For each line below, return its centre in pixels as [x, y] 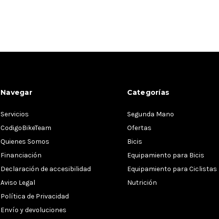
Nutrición [142, 183]
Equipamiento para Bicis [165, 155]
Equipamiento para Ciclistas [172, 169]
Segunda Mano [150, 114]
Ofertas [139, 128]
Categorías [148, 92]
